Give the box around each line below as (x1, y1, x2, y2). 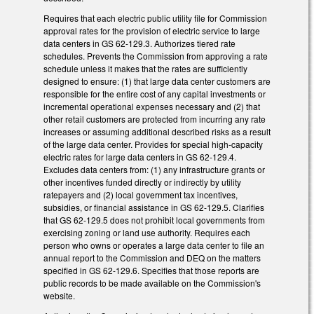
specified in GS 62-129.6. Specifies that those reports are (43, 264, 259, 277)
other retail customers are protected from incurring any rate (43, 113, 266, 125)
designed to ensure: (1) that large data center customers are (43, 75, 271, 88)
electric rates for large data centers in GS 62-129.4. (43, 151, 236, 163)
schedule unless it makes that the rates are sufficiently (43, 62, 247, 75)
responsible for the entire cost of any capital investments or (43, 88, 266, 100)
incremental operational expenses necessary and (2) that (43, 100, 260, 113)
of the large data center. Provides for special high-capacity (43, 138, 263, 151)
